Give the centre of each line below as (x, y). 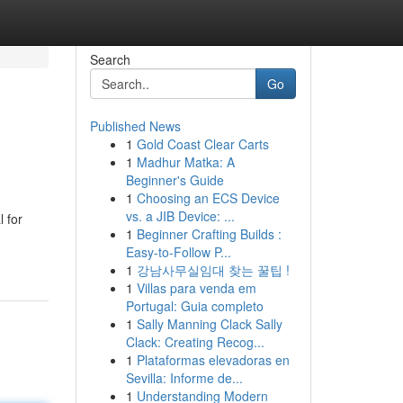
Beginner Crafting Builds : (209, 234)
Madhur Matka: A (185, 162)
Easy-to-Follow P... (178, 252)
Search (110, 59)
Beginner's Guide (175, 180)
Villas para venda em (196, 288)
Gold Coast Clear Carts (202, 144)
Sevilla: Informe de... (184, 378)
